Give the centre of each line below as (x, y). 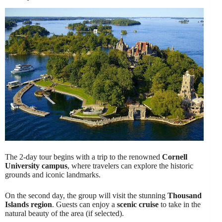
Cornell (175, 157)
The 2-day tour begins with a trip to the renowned (83, 157)
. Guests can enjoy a (84, 204)
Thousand (185, 195)
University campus (36, 166)
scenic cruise (138, 204)
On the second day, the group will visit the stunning (86, 195)
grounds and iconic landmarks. (53, 174)
